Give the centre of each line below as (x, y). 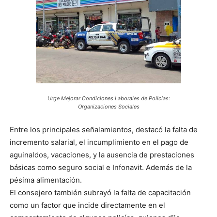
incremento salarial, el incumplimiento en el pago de (99, 142)
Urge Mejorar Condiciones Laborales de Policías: (108, 99)
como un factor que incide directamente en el (87, 205)
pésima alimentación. (46, 180)
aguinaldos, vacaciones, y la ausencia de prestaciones (102, 155)
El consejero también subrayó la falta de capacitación (100, 193)
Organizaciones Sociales (108, 107)
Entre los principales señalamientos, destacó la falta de (104, 130)
